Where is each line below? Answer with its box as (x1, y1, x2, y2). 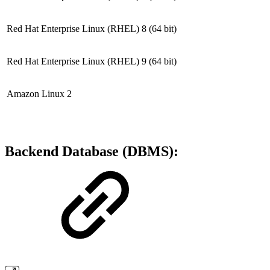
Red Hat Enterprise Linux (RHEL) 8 (7, 24, 146, 34)
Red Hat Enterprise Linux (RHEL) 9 (7, 56, 146, 67)
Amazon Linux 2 (7, 89, 72, 99)
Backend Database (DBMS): (5, 143, 178, 160)
